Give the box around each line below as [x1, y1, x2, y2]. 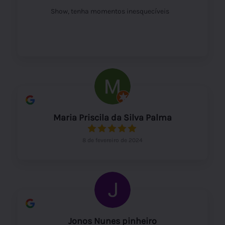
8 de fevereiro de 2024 [82, 136, 143, 144]
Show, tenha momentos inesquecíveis [51, 7, 169, 16]
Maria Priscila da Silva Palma [53, 111, 172, 123]
